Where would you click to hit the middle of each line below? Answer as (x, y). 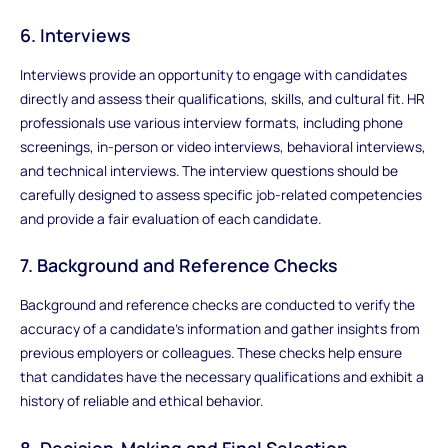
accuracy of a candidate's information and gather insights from (219, 329)
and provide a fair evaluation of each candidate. (170, 218)
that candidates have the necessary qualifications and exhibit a (221, 377)
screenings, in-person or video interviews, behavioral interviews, (222, 146)
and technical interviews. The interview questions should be (208, 170)
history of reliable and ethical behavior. (141, 401)
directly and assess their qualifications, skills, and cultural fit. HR (222, 98)
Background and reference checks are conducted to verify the (217, 305)
